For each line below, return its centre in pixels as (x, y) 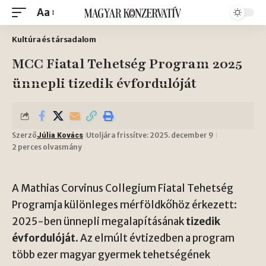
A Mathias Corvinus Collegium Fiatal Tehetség (123, 188)
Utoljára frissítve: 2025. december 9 (150, 135)
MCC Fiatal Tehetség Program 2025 (127, 64)
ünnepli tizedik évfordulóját (104, 83)
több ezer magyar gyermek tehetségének (111, 255)
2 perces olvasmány (47, 147)
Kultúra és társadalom (54, 39)
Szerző (24, 135)
